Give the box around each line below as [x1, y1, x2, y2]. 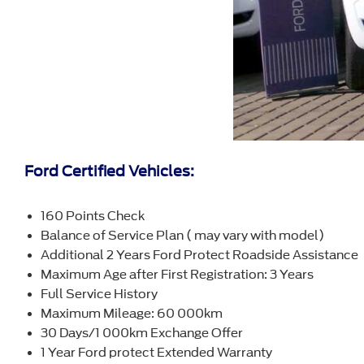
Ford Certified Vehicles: [24, 162, 194, 180]
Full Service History [41, 287, 158, 302]
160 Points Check [41, 209, 145, 224]
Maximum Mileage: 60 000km [41, 306, 223, 322]
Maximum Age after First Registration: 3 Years [41, 267, 314, 283]
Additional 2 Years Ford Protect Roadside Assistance [41, 248, 358, 263]
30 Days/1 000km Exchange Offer [41, 326, 243, 341]
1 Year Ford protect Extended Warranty [41, 345, 272, 361]
